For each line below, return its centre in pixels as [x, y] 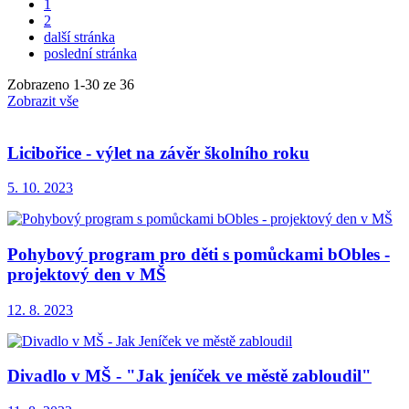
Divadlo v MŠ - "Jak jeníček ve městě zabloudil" [189, 376]
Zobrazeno [40, 84]
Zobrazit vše [43, 100]
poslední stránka [90, 53]
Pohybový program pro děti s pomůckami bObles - [199, 255]
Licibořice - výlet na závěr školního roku [158, 152]
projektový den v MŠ [87, 275]
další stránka [79, 37]
